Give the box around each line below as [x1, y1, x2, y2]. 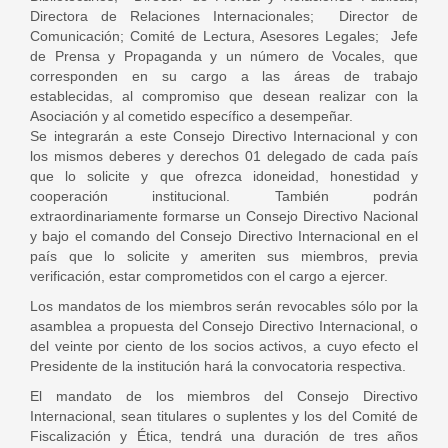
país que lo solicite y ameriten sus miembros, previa [30, 248, 418, 264]
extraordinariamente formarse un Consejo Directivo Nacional [30, 208, 418, 224]
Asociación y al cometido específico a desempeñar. [30, 108, 357, 124]
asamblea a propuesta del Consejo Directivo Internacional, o [30, 318, 418, 334]
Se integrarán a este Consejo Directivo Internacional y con [30, 128, 418, 144]
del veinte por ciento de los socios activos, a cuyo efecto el [30, 338, 418, 354]
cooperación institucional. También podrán [30, 188, 418, 204]
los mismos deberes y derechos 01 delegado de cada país [30, 148, 418, 164]
